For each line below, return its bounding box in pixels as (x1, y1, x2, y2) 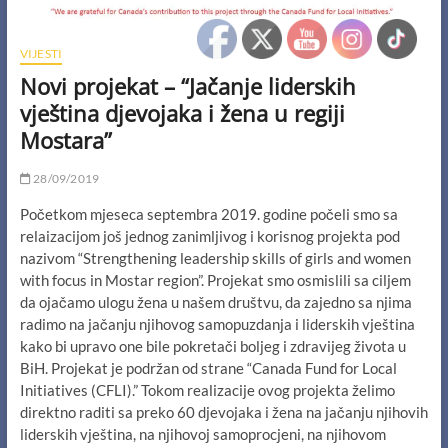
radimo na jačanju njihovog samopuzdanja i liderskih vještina (19, 314, 415, 333)
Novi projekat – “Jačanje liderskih (19, 70, 356, 101)
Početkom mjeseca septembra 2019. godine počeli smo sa (19, 204, 398, 223)
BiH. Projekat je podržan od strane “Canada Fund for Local (19, 358, 397, 377)
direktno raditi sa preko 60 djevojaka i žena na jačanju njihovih (19, 402, 428, 421)
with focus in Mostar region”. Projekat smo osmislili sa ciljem (19, 270, 411, 289)
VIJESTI (19, 45, 63, 61)
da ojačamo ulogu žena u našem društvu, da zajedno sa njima (19, 292, 412, 311)
